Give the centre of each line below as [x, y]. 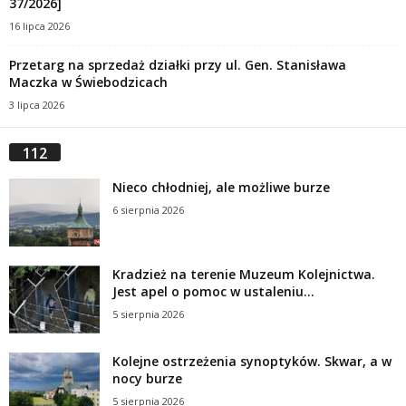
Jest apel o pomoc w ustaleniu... [213, 292]
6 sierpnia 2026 [148, 210]
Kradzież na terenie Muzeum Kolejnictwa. [244, 275]
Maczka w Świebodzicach [88, 82]
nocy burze [147, 379]
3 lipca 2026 [37, 105]
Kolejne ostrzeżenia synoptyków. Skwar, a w [252, 362]
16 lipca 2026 [39, 26]
